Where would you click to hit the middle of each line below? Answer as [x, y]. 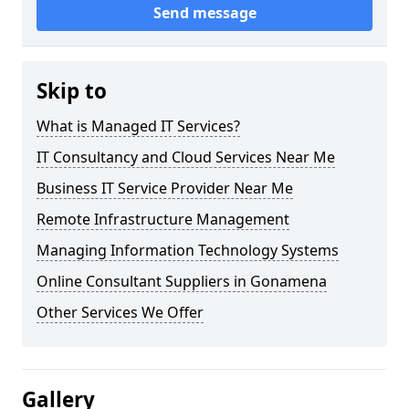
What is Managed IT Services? [138, 126]
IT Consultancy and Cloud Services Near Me [186, 157]
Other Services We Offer [120, 312]
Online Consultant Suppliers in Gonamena [182, 281]
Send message [204, 13]
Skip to [72, 91]
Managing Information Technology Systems [188, 250]
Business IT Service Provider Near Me [165, 188]
